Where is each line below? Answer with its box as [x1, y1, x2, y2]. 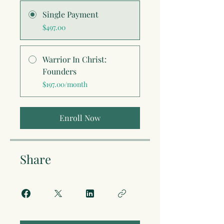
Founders [42, 66, 76, 77]
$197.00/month [42, 79, 87, 89]
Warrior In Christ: [42, 54, 106, 65]
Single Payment [42, 9, 98, 20]
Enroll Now [59, 112, 100, 123]
